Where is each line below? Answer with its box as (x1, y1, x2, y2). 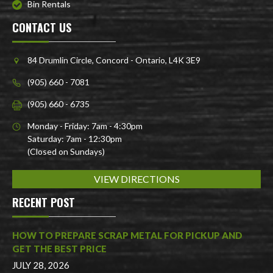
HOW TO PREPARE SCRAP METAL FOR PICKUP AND (12, 230, 243, 241)
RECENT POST (12, 194, 75, 211)
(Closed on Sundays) (27, 146, 105, 157)
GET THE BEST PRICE (12, 243, 107, 255)
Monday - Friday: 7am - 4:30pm (27, 121, 143, 132)
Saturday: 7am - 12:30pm (27, 133, 122, 144)
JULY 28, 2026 (12, 260, 69, 271)
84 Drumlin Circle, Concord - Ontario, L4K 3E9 (27, 55, 200, 66)
